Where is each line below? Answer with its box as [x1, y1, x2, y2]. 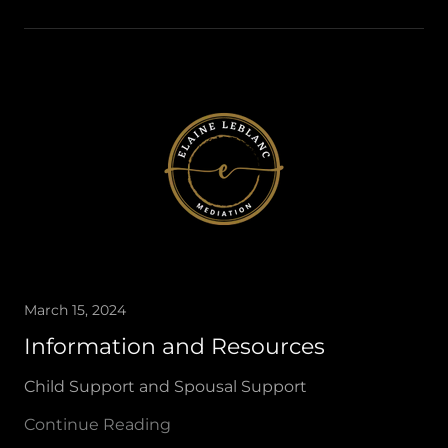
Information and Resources [24, 333, 325, 360]
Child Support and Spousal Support [24, 377, 307, 396]
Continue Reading [24, 415, 171, 434]
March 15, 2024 [24, 301, 126, 319]
